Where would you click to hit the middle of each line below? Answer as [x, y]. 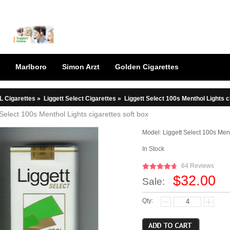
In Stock [153, 149]
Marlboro [31, 67]
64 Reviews [198, 166]
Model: [152, 132]
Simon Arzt [81, 67]
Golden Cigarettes [147, 67]
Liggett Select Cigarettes [80, 99]
